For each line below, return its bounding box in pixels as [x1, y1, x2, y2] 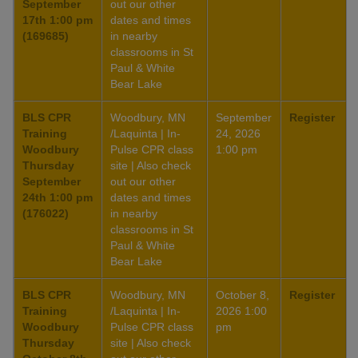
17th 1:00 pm [22, 14, 93, 27]
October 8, [215, 288, 269, 302]
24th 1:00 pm [22, 191, 93, 205]
